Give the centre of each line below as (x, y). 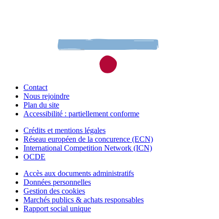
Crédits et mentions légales (65, 130)
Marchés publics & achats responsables (84, 199)
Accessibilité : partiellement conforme (81, 113)
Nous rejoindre (46, 96)
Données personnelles (57, 182)
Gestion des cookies (54, 191)
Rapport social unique (57, 208)
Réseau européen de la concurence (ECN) (88, 139)
